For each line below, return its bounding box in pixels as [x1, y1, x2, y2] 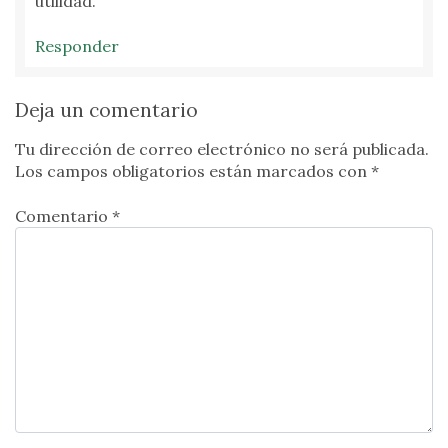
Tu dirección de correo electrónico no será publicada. [15, 139, 429, 160]
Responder [35, 35, 119, 56]
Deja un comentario [15, 98, 198, 123]
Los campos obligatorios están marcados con [15, 161, 371, 182]
